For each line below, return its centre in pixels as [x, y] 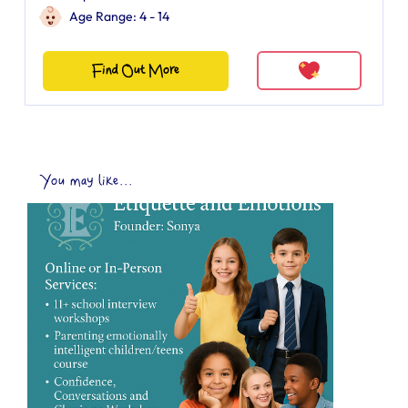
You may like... [87, 181]
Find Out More [135, 71]
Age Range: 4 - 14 [119, 16]
